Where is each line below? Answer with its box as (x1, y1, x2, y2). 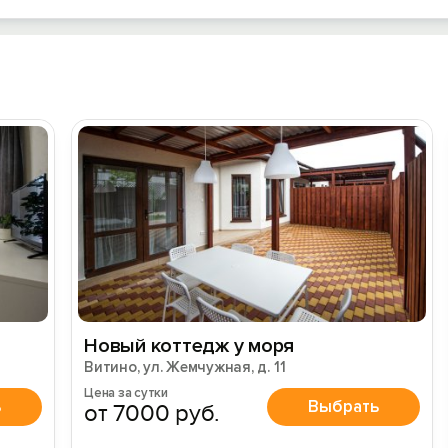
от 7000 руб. (84, 399, 221, 428)
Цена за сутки (84, 385, 168, 401)
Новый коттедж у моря (84, 334, 295, 358)
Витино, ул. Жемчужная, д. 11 (84, 358, 286, 376)
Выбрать (308, 395, 379, 417)
